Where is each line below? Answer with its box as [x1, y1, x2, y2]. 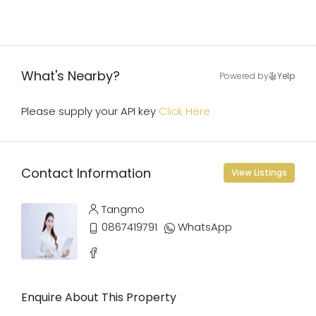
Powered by [219, 70, 269, 82]
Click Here [159, 104, 210, 119]
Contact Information [21, 164, 151, 182]
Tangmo [102, 202, 145, 217]
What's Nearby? [21, 67, 120, 85]
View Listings [231, 166, 287, 178]
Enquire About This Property [21, 289, 176, 305]
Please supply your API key [21, 104, 159, 119]
